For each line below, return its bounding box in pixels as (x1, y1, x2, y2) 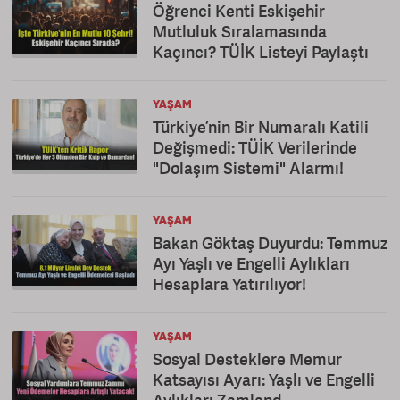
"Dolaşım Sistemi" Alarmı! (153, 157, 344, 179)
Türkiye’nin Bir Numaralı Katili (153, 116, 369, 137)
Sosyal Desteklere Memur (153, 348, 342, 370)
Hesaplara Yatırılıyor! (153, 273, 306, 295)
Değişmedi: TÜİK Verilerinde (153, 137, 357, 158)
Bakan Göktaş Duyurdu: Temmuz (153, 232, 387, 254)
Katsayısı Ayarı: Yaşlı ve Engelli (153, 369, 375, 390)
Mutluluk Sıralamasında (153, 21, 327, 42)
